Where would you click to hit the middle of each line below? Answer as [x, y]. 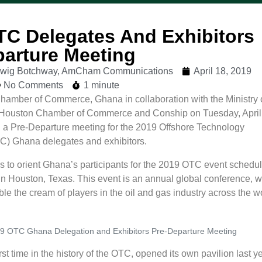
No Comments [34, 85]
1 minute [102, 85]
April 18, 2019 [223, 71]
